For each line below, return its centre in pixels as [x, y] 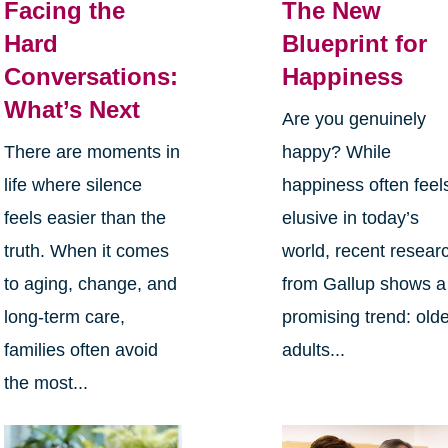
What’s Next [71, 109]
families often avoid [80, 349]
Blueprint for [355, 43]
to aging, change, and [90, 283]
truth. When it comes [86, 250]
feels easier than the [84, 217]
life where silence [72, 184]
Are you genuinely [354, 118]
